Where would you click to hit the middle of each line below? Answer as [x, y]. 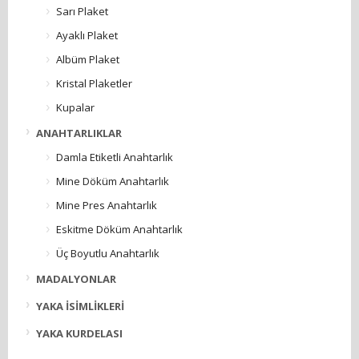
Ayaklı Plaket [87, 36]
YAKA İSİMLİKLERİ [80, 307]
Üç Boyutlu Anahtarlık [108, 254]
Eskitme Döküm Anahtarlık [119, 230]
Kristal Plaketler [94, 84]
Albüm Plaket [88, 60]
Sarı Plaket [82, 12]
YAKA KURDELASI [79, 334]
